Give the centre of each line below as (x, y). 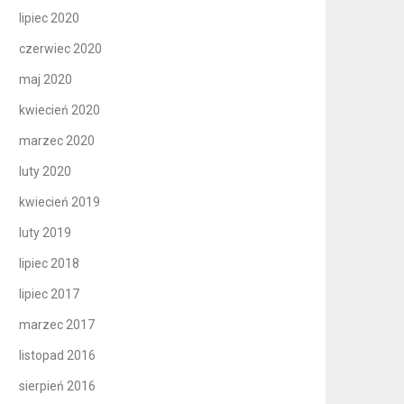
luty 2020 (46, 171)
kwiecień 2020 (60, 110)
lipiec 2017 (50, 294)
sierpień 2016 (58, 386)
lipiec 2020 (50, 18)
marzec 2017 (57, 324)
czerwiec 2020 (61, 48)
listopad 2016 (58, 355)
